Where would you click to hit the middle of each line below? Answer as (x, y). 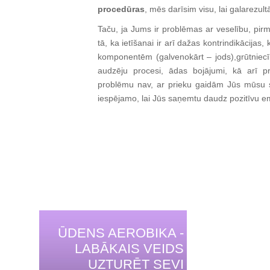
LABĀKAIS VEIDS (129, 249)
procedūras (121, 9)
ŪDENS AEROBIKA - (121, 233)
